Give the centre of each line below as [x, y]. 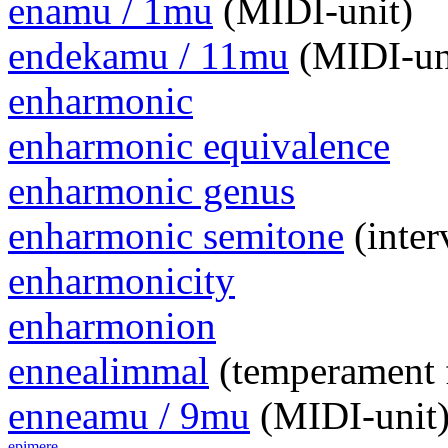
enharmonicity [121, 281]
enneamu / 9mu [129, 416]
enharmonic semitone [176, 236]
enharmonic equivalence [199, 146]
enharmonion [112, 326]
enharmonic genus [151, 191]
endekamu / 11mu [148, 56]
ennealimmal [108, 371]
